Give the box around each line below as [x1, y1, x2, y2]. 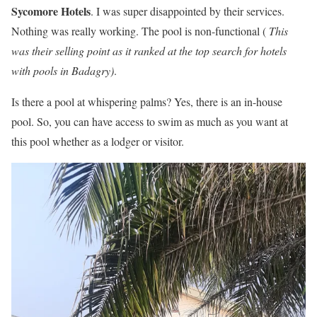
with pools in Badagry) [11, 63, 114, 79]
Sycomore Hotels [11, 3, 91, 20]
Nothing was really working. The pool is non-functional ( [11, 23, 269, 39]
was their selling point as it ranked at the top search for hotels [11, 43, 287, 59]
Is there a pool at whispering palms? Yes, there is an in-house [11, 94, 282, 110]
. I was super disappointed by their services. [91, 4, 284, 19]
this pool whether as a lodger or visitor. [11, 134, 184, 149]
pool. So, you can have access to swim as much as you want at [11, 114, 288, 129]
